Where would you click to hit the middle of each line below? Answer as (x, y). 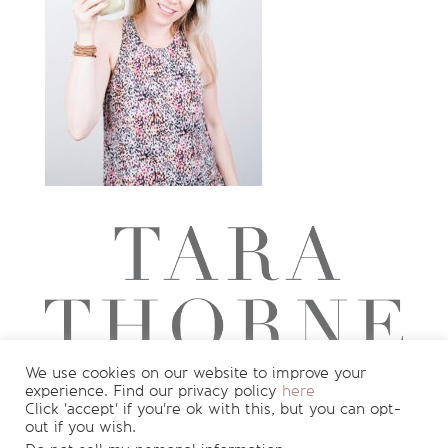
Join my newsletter (282, 409)
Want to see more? (123, 409)
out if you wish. (80, 427)
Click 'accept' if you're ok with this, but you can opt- (213, 409)
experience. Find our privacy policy (153, 391)
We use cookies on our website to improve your (195, 373)
